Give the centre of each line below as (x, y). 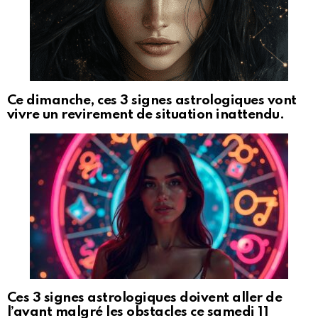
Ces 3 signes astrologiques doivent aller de (145, 298)
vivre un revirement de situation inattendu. (146, 114)
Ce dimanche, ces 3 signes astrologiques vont (152, 100)
